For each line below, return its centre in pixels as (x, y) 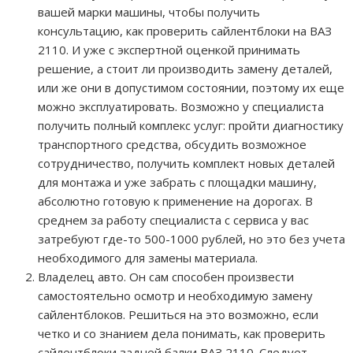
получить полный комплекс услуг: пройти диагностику (191, 126)
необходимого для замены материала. (148, 258)
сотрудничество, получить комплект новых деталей (186, 163)
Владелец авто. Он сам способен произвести (166, 277)
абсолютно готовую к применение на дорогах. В (175, 201)
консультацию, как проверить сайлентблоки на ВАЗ (185, 31)
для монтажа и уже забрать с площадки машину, (177, 182)
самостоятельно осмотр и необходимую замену (175, 296)
